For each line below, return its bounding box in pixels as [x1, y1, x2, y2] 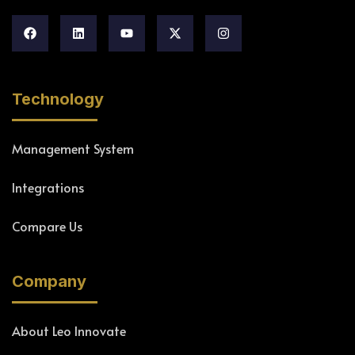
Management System [12, 139, 134, 158]
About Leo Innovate [12, 322, 126, 340]
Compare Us [12, 217, 82, 235]
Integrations [12, 178, 84, 197]
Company [12, 272, 86, 292]
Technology [12, 90, 104, 109]
